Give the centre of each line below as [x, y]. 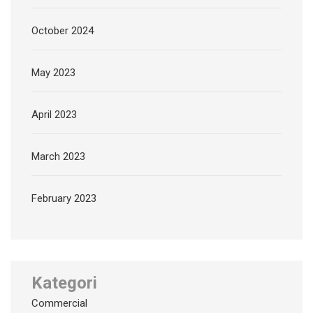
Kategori [64, 283]
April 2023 [54, 114]
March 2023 [58, 156]
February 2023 [64, 198]
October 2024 [63, 30]
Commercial [59, 303]
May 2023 [53, 72]
